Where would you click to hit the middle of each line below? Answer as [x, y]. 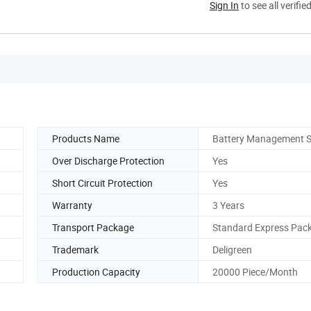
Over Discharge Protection [108, 160]
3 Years [228, 205]
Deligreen [232, 249]
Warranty [72, 205]
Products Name [86, 138]
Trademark [75, 249]
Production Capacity [96, 271]
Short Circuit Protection [102, 183]
